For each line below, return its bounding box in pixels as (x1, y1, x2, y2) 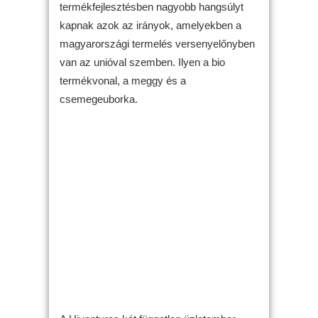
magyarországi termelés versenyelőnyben (60, 37, 255, 50)
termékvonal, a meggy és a (60, 74, 186, 87)
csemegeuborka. (60, 92, 138, 105)
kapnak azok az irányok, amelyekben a (60, 18, 241, 31)
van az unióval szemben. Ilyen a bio (60, 55, 225, 68)
